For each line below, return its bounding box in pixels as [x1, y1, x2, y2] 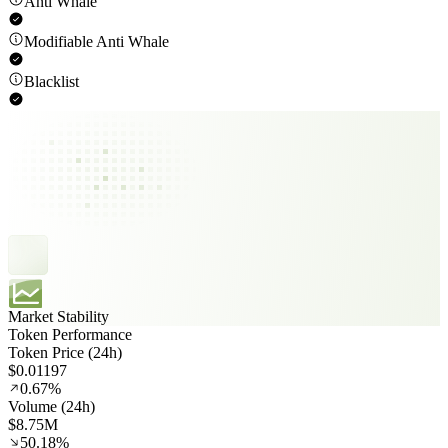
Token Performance [8, 326, 132, 344]
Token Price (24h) [8, 344, 122, 362]
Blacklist [24, 73, 79, 91]
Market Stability [8, 308, 109, 326]
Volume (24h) [8, 398, 95, 416]
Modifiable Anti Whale [24, 33, 169, 51]
